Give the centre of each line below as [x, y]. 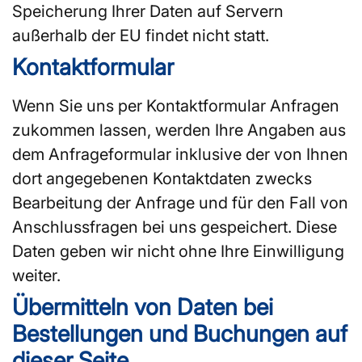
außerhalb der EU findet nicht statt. [141, 35]
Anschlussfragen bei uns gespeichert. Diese [175, 227]
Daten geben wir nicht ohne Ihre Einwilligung [178, 251]
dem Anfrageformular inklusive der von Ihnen [180, 154]
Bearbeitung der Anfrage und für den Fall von [180, 202]
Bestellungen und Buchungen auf [180, 333]
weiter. [36, 275]
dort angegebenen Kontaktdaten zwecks [162, 178]
